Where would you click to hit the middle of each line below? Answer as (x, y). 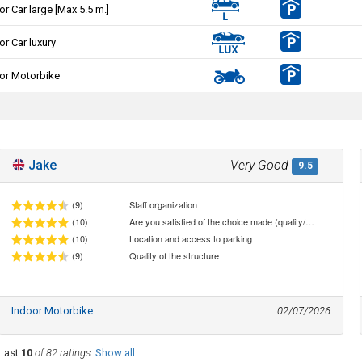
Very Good (260, 165)
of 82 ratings (62, 352)
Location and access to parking (191, 238)
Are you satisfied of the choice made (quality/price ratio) (310, 221)
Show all (115, 352)
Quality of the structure (175, 256)
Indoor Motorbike (52, 310)
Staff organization (164, 204)
